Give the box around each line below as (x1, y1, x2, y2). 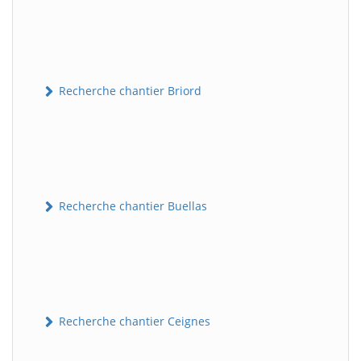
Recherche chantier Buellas (56, 197, 207, 214)
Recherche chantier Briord (56, 82, 201, 98)
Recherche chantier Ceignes (56, 313, 210, 329)
